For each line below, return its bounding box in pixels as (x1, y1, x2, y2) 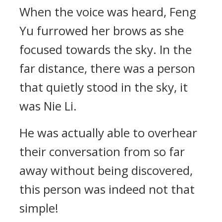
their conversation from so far (19, 143, 185, 160)
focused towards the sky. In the (19, 41, 192, 57)
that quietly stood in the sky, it (19, 79, 188, 95)
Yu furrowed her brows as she (19, 22, 184, 39)
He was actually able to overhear (19, 124, 197, 141)
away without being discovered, (19, 162, 193, 178)
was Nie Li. (19, 98, 77, 114)
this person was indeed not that (19, 181, 195, 197)
